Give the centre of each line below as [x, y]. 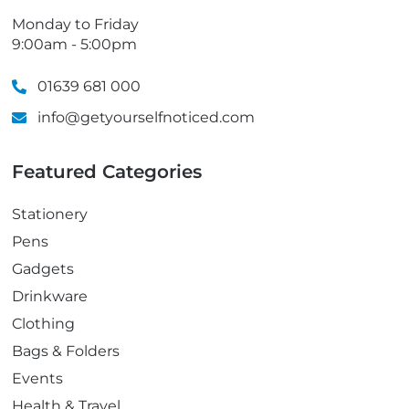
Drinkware [50, 297]
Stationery [50, 215]
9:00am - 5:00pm [75, 45]
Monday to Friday [76, 25]
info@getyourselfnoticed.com [147, 118]
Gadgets [43, 269]
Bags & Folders [66, 351]
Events [38, 379]
